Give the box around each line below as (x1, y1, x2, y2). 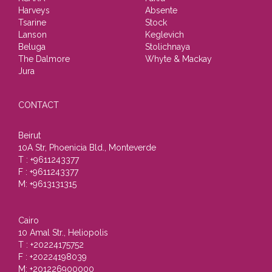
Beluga (18, 42, 46, 52)
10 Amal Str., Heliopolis (18, 228, 108, 237)
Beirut (18, 131, 41, 140)
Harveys (18, 5, 50, 15)
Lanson (18, 30, 47, 39)
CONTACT (18, 100, 59, 110)
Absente (145, 5, 177, 15)
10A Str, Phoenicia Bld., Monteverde (18, 143, 156, 152)
